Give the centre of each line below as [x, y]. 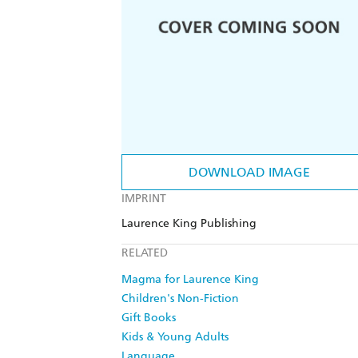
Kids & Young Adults [175, 337]
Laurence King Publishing [189, 224]
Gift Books [149, 318]
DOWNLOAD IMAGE [249, 173]
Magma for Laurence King [190, 280]
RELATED [145, 253]
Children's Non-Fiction [180, 299]
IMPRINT [144, 199]
